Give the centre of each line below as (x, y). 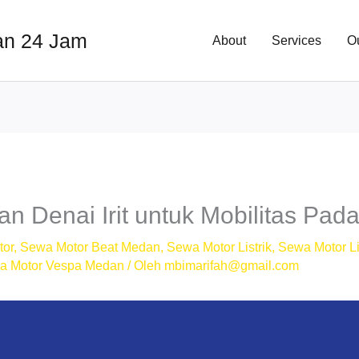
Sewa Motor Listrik (220, 248)
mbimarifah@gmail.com (232, 266)
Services (296, 40)
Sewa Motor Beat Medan (91, 248)
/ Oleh (145, 266)
